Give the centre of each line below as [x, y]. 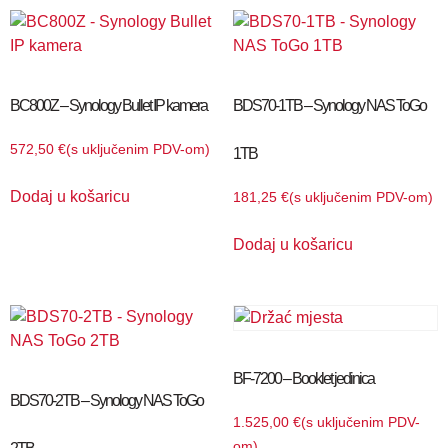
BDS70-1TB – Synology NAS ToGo [329, 105]
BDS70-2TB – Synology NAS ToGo [106, 400]
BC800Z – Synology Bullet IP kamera [108, 105]
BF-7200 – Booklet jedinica [303, 378]
